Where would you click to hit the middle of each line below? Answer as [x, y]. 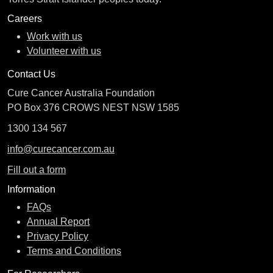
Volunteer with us [64, 51]
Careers [25, 19]
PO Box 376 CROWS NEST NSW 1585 [93, 108]
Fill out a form [37, 170]
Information [31, 190]
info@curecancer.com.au [61, 149]
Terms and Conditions [74, 251]
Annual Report [58, 222]
